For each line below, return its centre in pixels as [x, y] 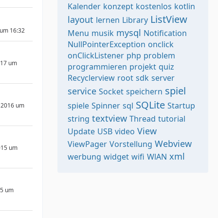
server [163, 78]
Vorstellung [131, 144]
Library [135, 20]
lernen [108, 20]
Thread [143, 119]
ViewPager [87, 144]
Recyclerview [91, 78]
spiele [78, 106]
